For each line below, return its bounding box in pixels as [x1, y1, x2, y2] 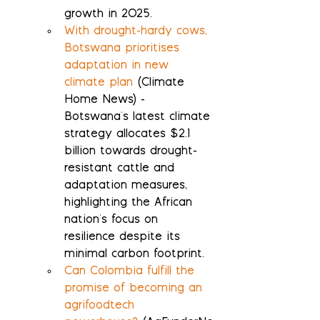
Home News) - [64, 94, 149, 107]
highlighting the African [64, 197, 196, 210]
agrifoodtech [64, 300, 139, 313]
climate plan [64, 77, 133, 90]
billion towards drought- [64, 146, 197, 159]
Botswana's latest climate [64, 111, 214, 124]
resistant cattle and [64, 163, 179, 176]
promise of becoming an [64, 283, 206, 296]
